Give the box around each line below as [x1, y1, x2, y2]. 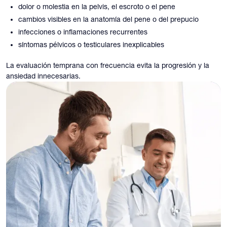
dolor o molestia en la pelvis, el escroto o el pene [18, 3, 175, 11]
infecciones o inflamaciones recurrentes [18, 28, 147, 36]
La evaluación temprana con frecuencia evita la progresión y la [6, 61, 209, 70]
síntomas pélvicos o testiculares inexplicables [18, 41, 164, 49]
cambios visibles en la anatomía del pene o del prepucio [18, 15, 199, 24]
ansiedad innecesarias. [6, 72, 81, 81]
